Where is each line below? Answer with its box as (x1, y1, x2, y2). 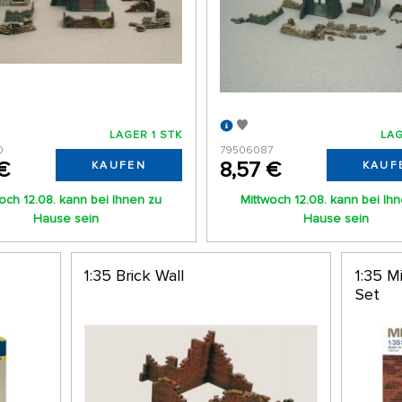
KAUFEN (91, 159, 146, 173)
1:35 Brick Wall (84, 265, 185, 285)
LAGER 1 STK (109, 128, 182, 143)
